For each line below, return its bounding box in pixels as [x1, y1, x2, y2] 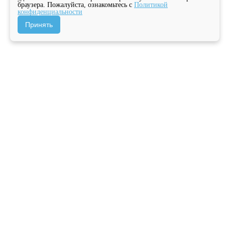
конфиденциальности [18, 8, 82, 16]
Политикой [134, 1, 168, 9]
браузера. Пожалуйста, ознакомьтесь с [18, 1, 134, 9]
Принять [25, 21, 53, 29]
